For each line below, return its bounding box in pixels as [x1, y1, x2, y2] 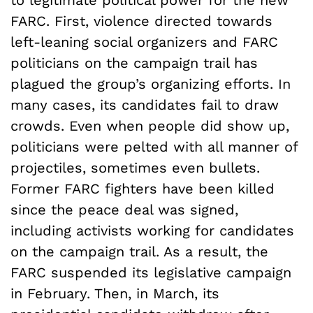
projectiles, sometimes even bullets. [10, 159, 260, 176]
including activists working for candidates [10, 221, 294, 239]
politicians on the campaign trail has [10, 54, 258, 71]
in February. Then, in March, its [10, 284, 219, 302]
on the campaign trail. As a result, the [10, 242, 268, 260]
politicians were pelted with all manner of [10, 138, 298, 155]
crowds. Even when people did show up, [10, 117, 289, 134]
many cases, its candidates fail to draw [10, 96, 279, 113]
